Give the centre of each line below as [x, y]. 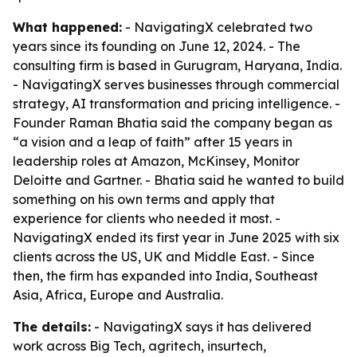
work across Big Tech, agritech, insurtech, [139, 346]
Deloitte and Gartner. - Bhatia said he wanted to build [178, 180]
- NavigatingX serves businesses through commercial [176, 84]
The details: [52, 327]
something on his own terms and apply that [144, 199]
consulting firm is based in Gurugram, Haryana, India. [177, 65]
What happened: [67, 27]
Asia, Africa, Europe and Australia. [118, 295]
